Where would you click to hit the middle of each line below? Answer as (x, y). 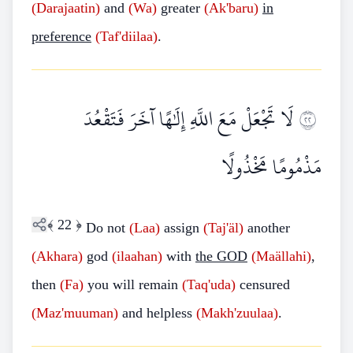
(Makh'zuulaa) (237, 313)
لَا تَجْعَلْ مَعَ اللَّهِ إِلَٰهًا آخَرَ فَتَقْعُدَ (188, 119)
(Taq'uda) (209, 284)
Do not (108, 228)
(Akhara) (57, 256)
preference (61, 36)
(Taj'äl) (223, 228)
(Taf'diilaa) (126, 36)
